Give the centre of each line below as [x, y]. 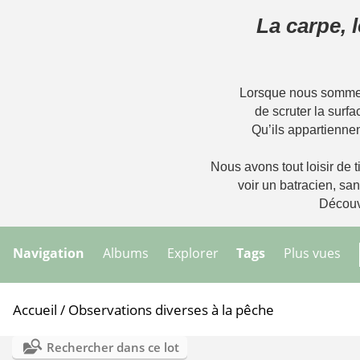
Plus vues [312, 254]
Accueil [35, 310]
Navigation [49, 254]
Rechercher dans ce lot [112, 348]
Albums [125, 254]
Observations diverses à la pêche [171, 310]
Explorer [192, 254]
